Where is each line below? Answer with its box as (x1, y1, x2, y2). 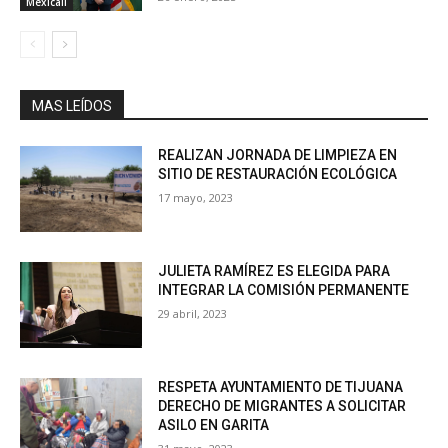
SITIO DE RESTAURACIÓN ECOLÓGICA (158, 166, 398, 183)
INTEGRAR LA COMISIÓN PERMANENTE (158, 281, 410, 298)
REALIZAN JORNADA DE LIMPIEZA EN (158, 147, 398, 164)
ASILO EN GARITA (158, 416, 270, 433)
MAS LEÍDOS (32, 98, 112, 115)
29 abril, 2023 (158, 305, 228, 321)
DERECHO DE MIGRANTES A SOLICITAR (158, 397, 407, 414)
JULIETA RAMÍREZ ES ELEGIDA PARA (158, 262, 391, 279)
